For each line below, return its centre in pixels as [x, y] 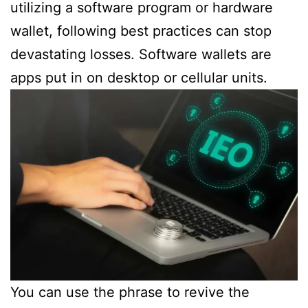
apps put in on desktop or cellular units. [139, 77]
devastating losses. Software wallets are [141, 54]
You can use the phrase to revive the [130, 293]
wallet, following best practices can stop [141, 31]
